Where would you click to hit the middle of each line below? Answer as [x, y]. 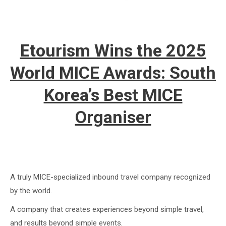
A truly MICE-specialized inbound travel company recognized [110, 177]
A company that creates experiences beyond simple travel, [107, 209]
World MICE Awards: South [113, 73]
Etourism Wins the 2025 [113, 50]
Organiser [113, 117]
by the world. [31, 191]
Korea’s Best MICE [113, 95]
